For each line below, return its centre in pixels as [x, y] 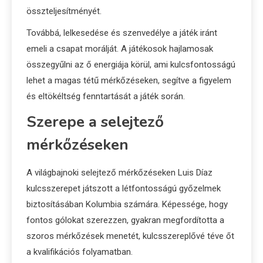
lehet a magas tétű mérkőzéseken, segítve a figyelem [129, 80]
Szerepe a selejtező [95, 122]
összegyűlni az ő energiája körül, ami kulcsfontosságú [131, 64]
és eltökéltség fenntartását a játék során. [106, 96]
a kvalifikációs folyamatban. [80, 252]
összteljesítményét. [64, 11]
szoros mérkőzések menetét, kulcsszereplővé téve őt [130, 236]
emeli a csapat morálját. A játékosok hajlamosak [120, 48]
